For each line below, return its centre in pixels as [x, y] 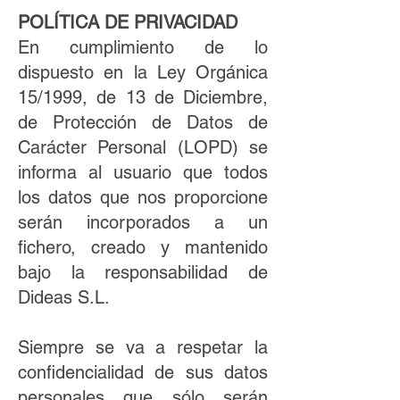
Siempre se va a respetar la [143, 347]
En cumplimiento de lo [143, 47]
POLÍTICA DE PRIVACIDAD [130, 22]
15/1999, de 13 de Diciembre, [143, 97]
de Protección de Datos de [143, 122]
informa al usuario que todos [143, 172]
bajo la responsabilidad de [143, 272]
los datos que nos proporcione [143, 197]
